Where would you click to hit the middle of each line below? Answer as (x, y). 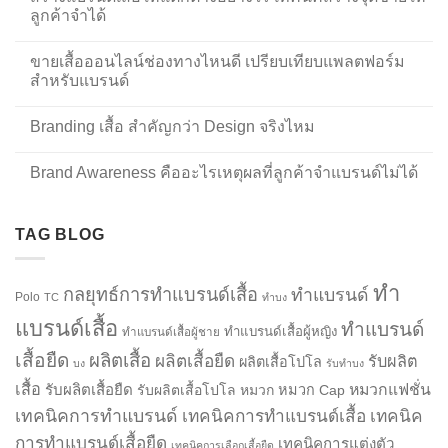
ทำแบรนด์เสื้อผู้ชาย (171, 332)
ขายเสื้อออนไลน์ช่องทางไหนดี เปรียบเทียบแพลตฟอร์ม (217, 61)
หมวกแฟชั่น (390, 390)
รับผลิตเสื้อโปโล (186, 390)
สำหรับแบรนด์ (79, 80)
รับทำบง (345, 363)
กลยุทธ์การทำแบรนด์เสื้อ (160, 295)
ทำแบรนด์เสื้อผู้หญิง (280, 332)
